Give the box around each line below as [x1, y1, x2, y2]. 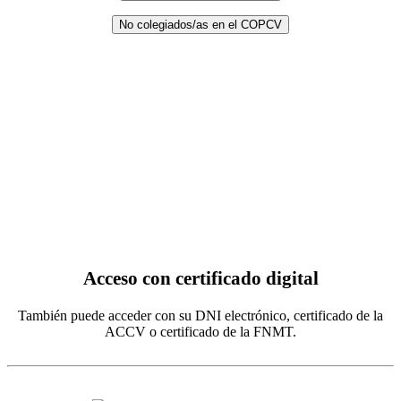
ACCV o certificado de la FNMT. [105, 323, 296, 339]
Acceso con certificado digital [82, 269, 319, 289]
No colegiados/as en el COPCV [119, 18, 282, 32]
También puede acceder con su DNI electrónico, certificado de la [18, 307, 383, 323]
